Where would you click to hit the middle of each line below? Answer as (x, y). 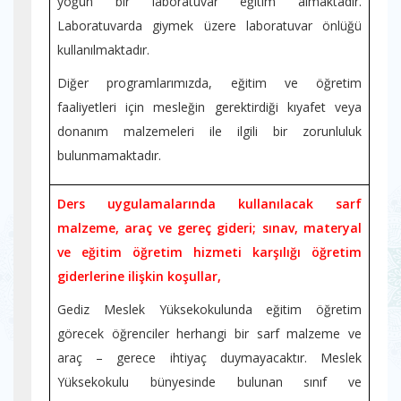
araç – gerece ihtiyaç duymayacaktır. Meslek (209, 358)
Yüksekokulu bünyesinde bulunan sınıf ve (209, 382)
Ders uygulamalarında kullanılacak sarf (209, 204)
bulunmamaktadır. (111, 155)
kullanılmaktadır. (105, 50)
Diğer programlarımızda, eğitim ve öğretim (209, 83)
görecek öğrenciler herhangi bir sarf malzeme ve (209, 333)
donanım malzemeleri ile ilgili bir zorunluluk (209, 131)
